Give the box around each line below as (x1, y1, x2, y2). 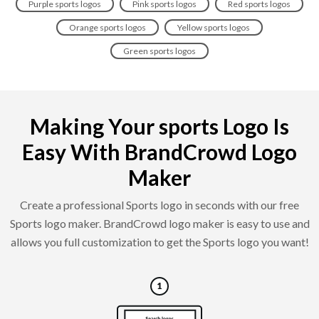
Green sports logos (123, 45, 196, 56)
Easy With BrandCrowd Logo (22, 138, 297, 164)
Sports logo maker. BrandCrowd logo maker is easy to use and (9, 216, 310, 230)
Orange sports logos (69, 21, 146, 33)
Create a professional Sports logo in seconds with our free (20, 197, 299, 211)
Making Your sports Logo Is (30, 113, 289, 139)
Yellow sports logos (177, 21, 250, 33)
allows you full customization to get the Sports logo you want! (10, 234, 309, 249)
